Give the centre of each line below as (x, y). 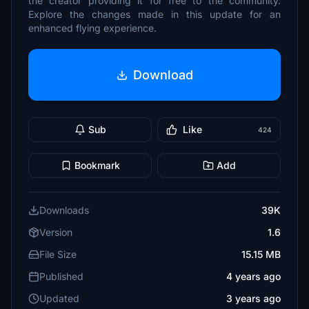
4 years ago (253, 276)
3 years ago (253, 298)
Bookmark (97, 165)
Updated (59, 298)
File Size (58, 254)
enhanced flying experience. (92, 28)
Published (61, 276)
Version (56, 232)
